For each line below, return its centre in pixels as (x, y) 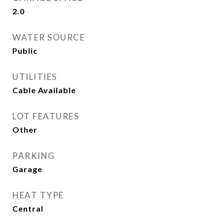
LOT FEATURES (46, 116)
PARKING (34, 156)
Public (25, 51)
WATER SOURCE (49, 37)
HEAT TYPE (38, 195)
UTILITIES (35, 77)
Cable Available (44, 90)
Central (28, 208)
